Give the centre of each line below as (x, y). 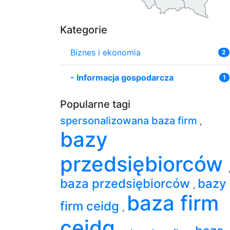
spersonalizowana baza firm (130, 120)
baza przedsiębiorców (127, 183)
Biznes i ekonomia (106, 52)
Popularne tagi (95, 104)
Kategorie (84, 30)
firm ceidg (91, 206)
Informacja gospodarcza (125, 77)
